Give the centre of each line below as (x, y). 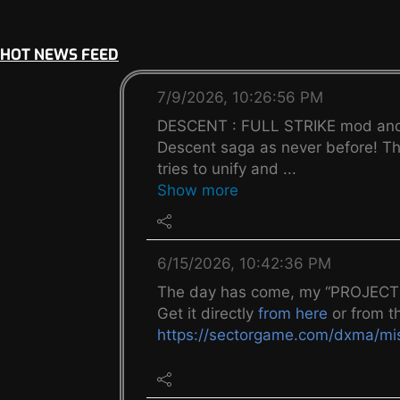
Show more (198, 191)
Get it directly (208, 314)
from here (293, 314)
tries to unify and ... (227, 169)
